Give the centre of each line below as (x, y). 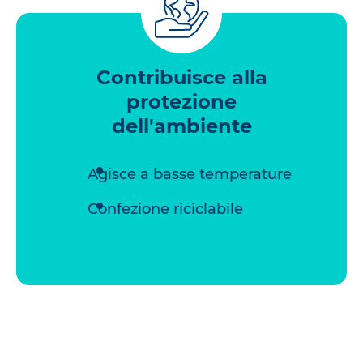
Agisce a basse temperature (190, 174)
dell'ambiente (181, 126)
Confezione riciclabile (165, 209)
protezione (181, 101)
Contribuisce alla (181, 77)
